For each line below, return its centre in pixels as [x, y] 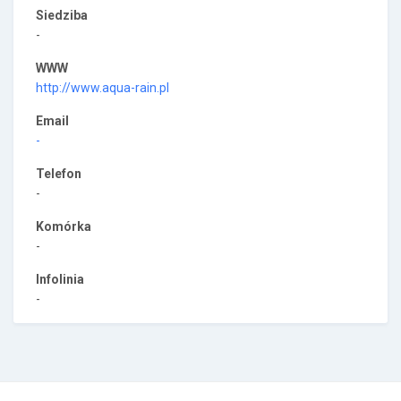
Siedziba [62, 15]
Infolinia [60, 279]
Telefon [59, 174]
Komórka [64, 226]
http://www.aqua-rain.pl [102, 88]
